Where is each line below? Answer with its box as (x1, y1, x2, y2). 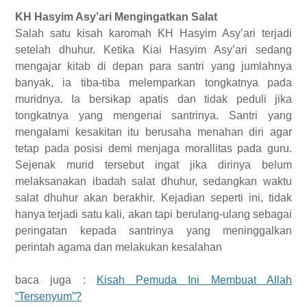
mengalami (15, 126, 75, 138)
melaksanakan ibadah (15, 175, 132, 188)
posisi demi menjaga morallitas (69, 143, 238, 155)
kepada (79, 225, 116, 237)
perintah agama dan (15, 241, 115, 254)
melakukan (115, 241, 169, 254)
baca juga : (15, 274, 97, 286)
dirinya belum (207, 159, 292, 171)
